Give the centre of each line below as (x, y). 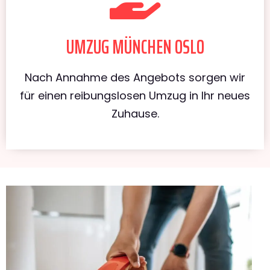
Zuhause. (135, 113)
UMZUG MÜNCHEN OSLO (135, 47)
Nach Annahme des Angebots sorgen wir (135, 77)
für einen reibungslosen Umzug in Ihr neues (135, 95)
